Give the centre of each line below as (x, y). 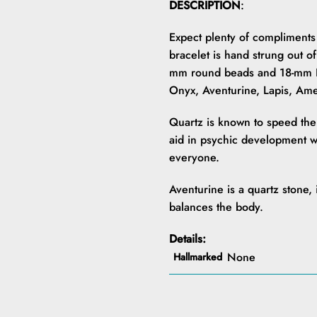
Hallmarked (198, 257)
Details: (188, 238)
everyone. (194, 157)
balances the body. (216, 207)
